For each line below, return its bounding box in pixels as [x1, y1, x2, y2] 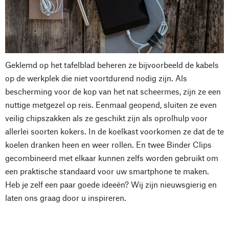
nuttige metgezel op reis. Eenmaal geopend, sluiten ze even [5, 99, 217, 109]
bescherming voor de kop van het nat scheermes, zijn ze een [5, 86, 221, 96]
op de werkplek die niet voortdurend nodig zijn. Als [5, 73, 187, 83]
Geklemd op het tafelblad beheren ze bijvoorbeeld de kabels [5, 59, 219, 70]
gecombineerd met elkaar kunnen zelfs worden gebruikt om [5, 152, 218, 163]
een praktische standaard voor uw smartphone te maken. [5, 166, 209, 176]
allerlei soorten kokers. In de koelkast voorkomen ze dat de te [5, 126, 224, 136]
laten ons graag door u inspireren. [5, 192, 126, 202]
